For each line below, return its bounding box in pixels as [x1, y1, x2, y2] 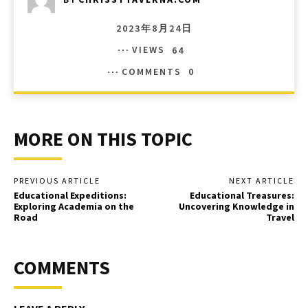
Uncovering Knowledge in [178, 199, 294, 212]
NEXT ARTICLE [228, 175, 294, 186]
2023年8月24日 [115, 21, 192, 34]
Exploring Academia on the [14, 199, 134, 212]
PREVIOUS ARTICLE [14, 175, 100, 186]
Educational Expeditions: [14, 188, 126, 201]
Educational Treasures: [189, 188, 294, 201]
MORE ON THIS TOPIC [14, 126, 192, 151]
